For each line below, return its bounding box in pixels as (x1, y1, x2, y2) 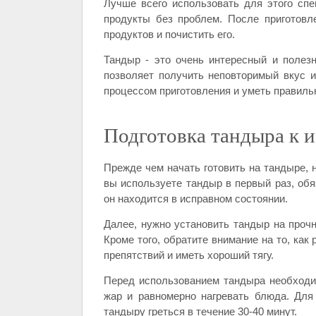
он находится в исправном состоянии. (104, 193, 288, 205)
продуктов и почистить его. (104, 28, 235, 40)
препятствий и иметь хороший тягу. (104, 249, 274, 261)
